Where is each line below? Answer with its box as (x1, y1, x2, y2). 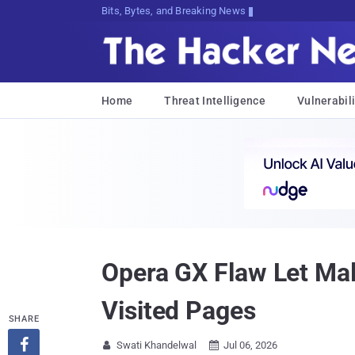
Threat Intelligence (164, 94, 265, 107)
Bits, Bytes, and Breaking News (101, 5, 246, 17)
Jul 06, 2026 (223, 339, 277, 351)
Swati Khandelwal (116, 339, 197, 351)
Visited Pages (101, 296, 256, 326)
